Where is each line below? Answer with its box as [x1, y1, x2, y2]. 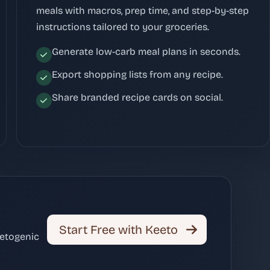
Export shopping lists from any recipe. [51, 68, 223, 80]
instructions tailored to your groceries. [36, 20, 209, 33]
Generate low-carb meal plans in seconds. [51, 45, 240, 57]
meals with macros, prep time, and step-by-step [36, 4, 249, 16]
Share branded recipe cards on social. [51, 91, 223, 103]
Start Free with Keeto [59, 222, 178, 237]
